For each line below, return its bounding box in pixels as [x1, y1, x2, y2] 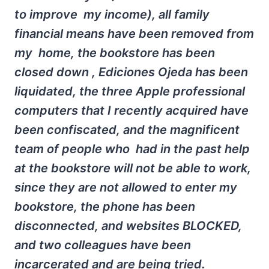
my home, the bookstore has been [14, 46, 215, 60]
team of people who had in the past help [14, 142, 250, 156]
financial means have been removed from [14, 26, 254, 41]
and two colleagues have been [14, 238, 191, 252]
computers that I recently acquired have [14, 103, 249, 118]
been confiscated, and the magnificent [14, 122, 240, 137]
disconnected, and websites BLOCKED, [14, 219, 242, 233]
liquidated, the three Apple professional [14, 84, 245, 98]
